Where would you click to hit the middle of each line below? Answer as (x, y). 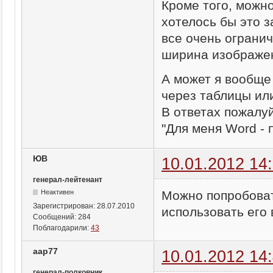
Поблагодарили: (62, 228)
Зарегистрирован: (65, 206)
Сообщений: (55, 217)
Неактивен (58, 192)
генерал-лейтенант (68, 180)
